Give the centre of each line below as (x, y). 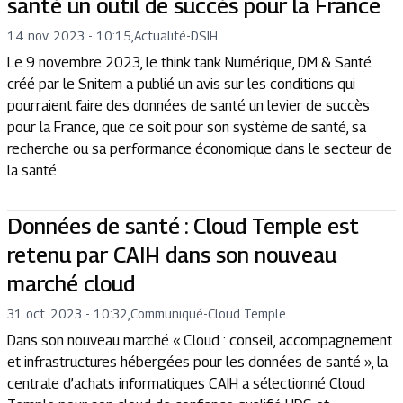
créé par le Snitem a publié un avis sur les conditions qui (181, 84)
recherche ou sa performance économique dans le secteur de (200, 148)
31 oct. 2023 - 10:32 (67, 313)
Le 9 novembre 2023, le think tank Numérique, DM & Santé (189, 62)
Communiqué (167, 313)
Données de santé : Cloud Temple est (183, 225)
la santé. (33, 170)
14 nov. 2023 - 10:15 (69, 35)
